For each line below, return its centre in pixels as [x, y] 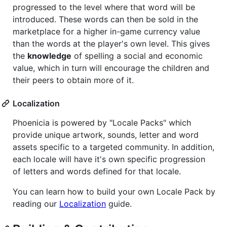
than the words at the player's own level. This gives [111, 44]
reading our [36, 204]
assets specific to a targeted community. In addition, [113, 147]
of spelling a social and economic [137, 56]
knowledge [49, 56]
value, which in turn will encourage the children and [111, 68]
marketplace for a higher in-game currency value [106, 32]
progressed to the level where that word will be [104, 7]
